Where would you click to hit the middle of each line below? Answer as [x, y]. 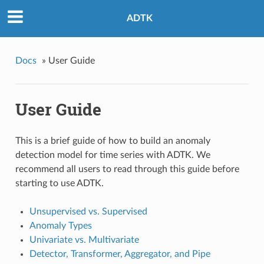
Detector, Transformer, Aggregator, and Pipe [120, 254]
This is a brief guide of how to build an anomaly [113, 141]
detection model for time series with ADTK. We [113, 155]
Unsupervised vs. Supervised [88, 212]
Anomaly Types [60, 226]
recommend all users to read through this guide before [127, 169]
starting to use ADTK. [59, 184]
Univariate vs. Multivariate [84, 240]
